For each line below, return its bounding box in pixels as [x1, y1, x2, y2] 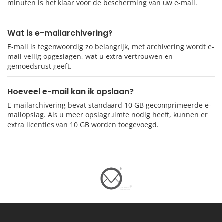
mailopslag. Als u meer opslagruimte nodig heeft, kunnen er [7, 110, 208, 120]
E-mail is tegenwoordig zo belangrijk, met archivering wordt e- [7, 42, 214, 52]
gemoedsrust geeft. [7, 61, 72, 71]
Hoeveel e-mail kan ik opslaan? [7, 86, 134, 98]
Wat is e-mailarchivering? [7, 27, 112, 39]
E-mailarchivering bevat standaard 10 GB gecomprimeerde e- [7, 100, 211, 110]
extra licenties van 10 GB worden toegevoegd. [7, 120, 159, 130]
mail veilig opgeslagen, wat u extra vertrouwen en [7, 52, 173, 61]
